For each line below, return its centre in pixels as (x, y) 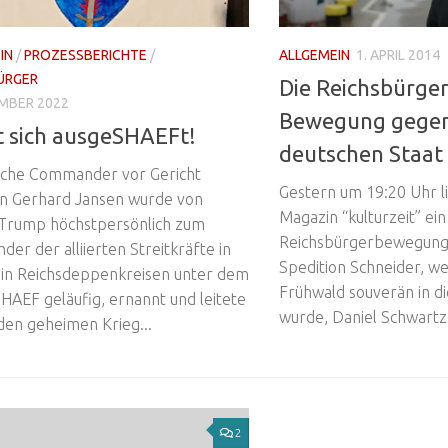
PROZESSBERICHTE (85, 54)
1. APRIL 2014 (398, 54)
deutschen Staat (361, 154)
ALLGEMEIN (314, 54)
